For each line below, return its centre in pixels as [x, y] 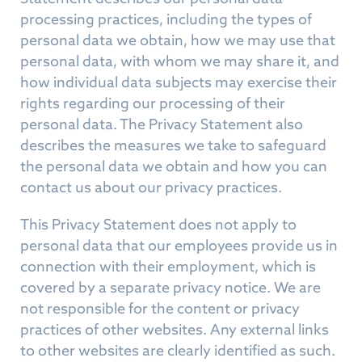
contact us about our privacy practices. [151, 187]
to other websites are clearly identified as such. [178, 350]
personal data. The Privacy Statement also [162, 124]
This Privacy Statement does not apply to [158, 224]
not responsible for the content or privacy [160, 308]
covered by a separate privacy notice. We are [170, 287]
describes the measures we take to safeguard [173, 145]
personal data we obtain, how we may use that [178, 40]
